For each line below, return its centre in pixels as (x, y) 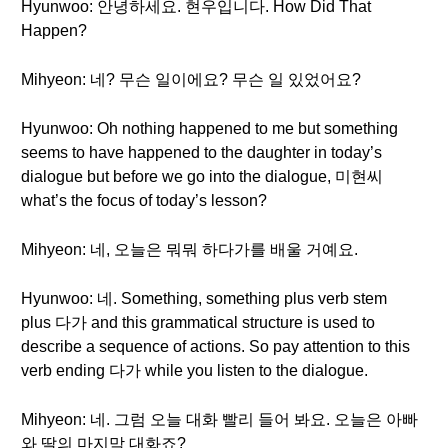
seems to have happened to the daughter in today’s (201, 152)
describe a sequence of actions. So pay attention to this (215, 346)
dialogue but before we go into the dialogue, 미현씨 (202, 176)
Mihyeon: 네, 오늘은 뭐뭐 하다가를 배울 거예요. (189, 249)
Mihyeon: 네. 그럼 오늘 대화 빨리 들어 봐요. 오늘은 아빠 (219, 419)
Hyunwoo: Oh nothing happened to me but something (209, 128)
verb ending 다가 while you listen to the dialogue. (194, 370)
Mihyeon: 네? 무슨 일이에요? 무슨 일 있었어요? (191, 79)
